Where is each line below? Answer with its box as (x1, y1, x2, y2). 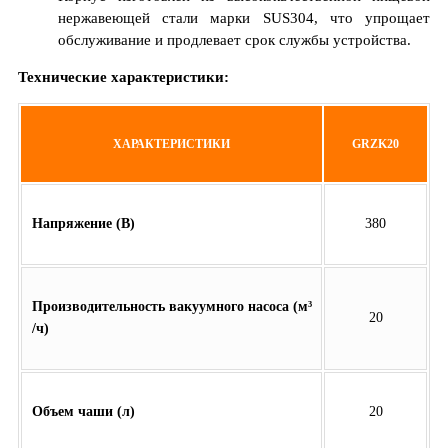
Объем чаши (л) (32, 404, 135, 420)
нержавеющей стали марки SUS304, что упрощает (58, 9, 430, 26)
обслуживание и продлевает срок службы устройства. (58, 31, 411, 48)
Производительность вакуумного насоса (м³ (32, 299, 312, 315)
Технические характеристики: (18, 68, 229, 85)
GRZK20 (352, 136, 399, 151)
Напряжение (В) (32, 216, 135, 232)
